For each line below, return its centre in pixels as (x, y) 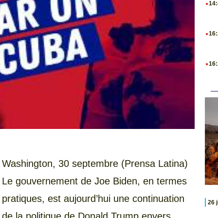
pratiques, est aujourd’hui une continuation (93, 199)
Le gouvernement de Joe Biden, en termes (94, 181)
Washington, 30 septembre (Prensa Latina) (95, 164)
